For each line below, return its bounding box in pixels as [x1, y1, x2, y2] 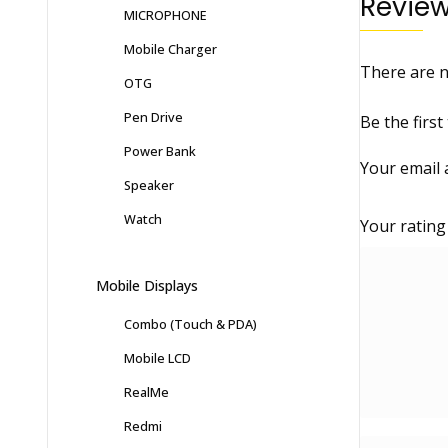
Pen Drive [124, 108, 183, 127]
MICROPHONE [124, 6, 207, 25]
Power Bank [124, 142, 196, 161]
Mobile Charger [124, 40, 217, 59]
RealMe [124, 383, 169, 402]
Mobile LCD [124, 349, 191, 368]
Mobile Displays [96, 276, 198, 296]
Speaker [124, 176, 174, 195]
